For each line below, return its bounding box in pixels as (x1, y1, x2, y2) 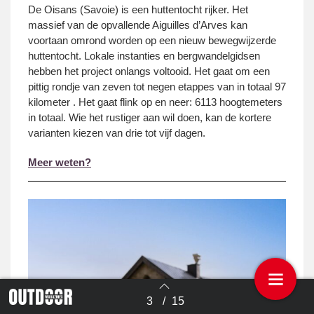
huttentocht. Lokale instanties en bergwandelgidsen (28, 50, 260, 62)
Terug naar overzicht (46, 298, 143, 312)
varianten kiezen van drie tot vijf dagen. (28, 127, 205, 139)
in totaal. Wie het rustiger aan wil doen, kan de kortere (28, 111, 271, 124)
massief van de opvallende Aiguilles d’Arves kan (28, 19, 247, 32)
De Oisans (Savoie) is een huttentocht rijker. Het (28, 4, 248, 16)
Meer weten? (28, 156, 91, 169)
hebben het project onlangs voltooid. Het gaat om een (28, 65, 270, 78)
